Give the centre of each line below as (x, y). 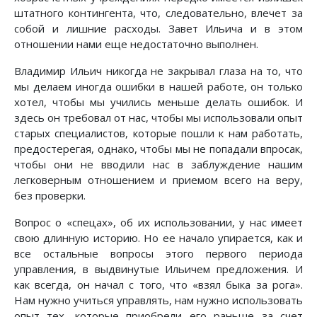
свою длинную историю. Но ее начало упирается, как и (158, 238)
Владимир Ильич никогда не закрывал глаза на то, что (158, 71)
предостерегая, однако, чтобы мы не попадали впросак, (158, 149)
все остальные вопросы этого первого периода (158, 254)
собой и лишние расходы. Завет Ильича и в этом (158, 29)
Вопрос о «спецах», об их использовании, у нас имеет (158, 223)
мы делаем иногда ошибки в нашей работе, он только (158, 87)
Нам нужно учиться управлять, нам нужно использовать (158, 300)
